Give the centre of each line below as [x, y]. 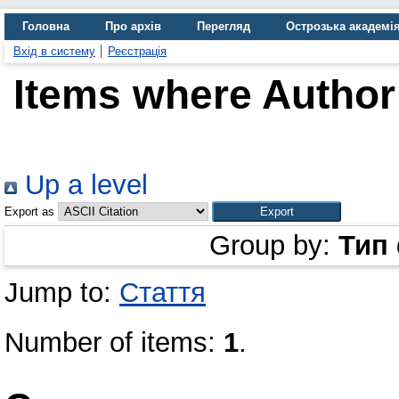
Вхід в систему [54, 51]
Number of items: [114, 342]
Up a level [82, 185]
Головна [46, 26]
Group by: [274, 245]
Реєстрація [137, 51]
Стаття [163, 293]
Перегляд [224, 26]
